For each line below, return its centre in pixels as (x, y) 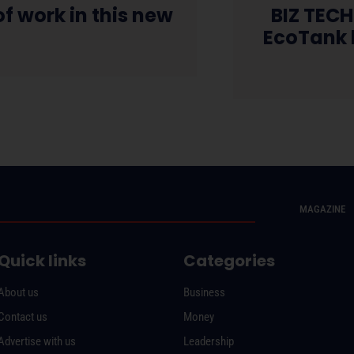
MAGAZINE (323, 209)
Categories (229, 260)
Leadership (208, 341)
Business (204, 292)
